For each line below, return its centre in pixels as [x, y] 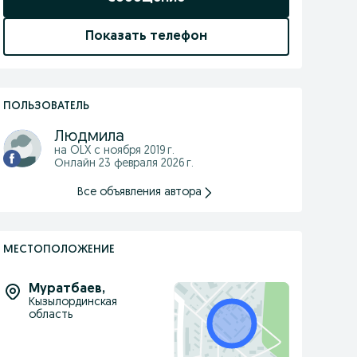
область [50, 315]
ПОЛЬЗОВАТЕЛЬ [46, 106]
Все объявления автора [140, 192]
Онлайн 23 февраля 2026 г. [124, 164]
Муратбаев [65, 289]
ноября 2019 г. [139, 151]
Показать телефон [146, 37]
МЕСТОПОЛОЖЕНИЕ [59, 250]
